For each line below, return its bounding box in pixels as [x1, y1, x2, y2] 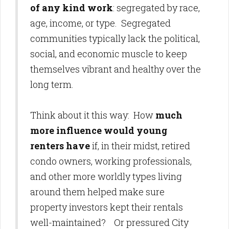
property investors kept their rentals [30, 201, 183, 213]
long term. [30, 78, 76, 90]
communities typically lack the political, [30, 32, 200, 44]
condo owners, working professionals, [30, 155, 192, 167]
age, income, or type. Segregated [30, 17, 171, 29]
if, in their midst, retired [90, 140, 190, 152]
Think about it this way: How [30, 109, 155, 121]
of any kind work [30, 2, 113, 14]
